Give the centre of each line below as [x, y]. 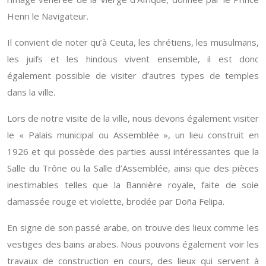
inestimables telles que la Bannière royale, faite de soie [133, 185]
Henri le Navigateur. [48, 16]
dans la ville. [31, 92]
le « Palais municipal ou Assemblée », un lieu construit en [133, 135]
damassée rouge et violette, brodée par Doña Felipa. [116, 201]
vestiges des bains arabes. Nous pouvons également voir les [133, 244]
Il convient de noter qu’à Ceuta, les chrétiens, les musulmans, [133, 42]
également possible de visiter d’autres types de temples [133, 75]
